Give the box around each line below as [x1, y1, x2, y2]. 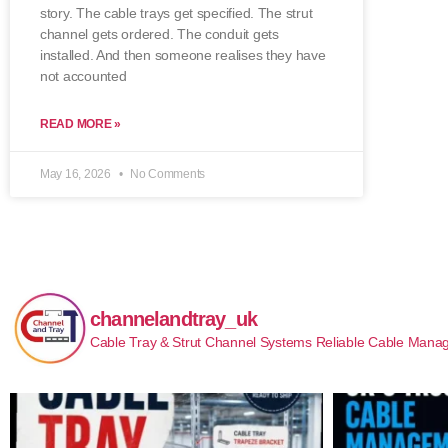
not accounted [40, 67, 127, 84]
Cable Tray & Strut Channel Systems [90, 334, 312, 351]
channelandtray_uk [90, 308, 257, 331]
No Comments [127, 166, 205, 181]
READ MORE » [40, 116, 122, 131]
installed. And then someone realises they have [40, 46, 326, 63]
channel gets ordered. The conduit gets [40, 25, 279, 42]
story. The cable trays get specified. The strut [40, 4, 313, 21]
